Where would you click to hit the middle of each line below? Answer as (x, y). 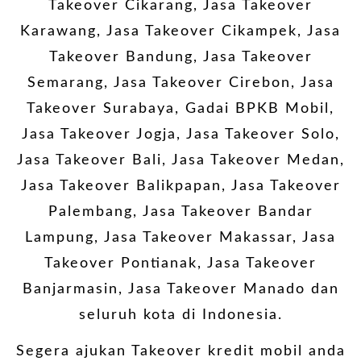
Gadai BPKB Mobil (257, 108)
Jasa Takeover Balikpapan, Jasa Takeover (180, 186)
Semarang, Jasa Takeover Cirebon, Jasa (180, 83)
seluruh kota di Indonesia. (180, 315)
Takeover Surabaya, (106, 108)
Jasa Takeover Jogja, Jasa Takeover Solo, (180, 134)
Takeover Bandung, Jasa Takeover (180, 57)
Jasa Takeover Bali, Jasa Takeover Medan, (180, 160)
